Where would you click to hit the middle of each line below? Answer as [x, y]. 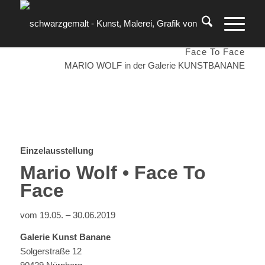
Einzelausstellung [56, 150]
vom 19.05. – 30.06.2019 [67, 215]
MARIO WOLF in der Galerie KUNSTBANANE [155, 65]
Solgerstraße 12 [51, 251]
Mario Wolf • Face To [113, 172]
